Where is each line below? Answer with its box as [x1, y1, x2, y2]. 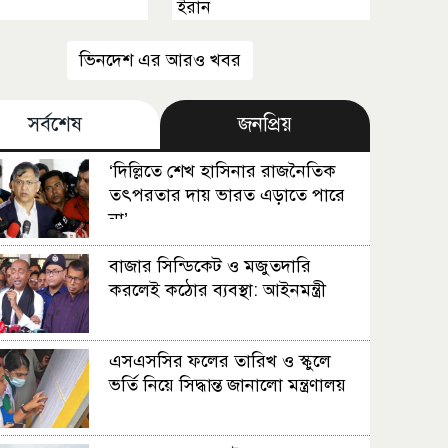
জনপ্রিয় [238, 112, 293, 137]
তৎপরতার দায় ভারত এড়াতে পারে [109, 184, 346, 206]
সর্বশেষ [28, 112, 83, 137]
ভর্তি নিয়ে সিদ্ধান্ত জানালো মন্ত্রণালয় [109, 374, 347, 396]
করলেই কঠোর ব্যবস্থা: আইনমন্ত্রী [109, 279, 327, 301]
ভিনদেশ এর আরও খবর [79, 49, 242, 71]
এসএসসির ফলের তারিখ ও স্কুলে [109, 350, 332, 372]
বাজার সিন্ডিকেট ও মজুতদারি [109, 255, 312, 277]
